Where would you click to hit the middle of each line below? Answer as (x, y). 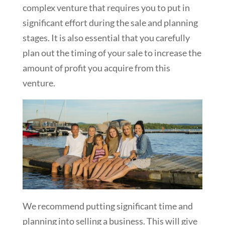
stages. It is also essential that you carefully (106, 38)
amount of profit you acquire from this (96, 68)
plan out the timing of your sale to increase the (112, 53)
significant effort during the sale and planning (110, 23)
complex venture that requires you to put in (106, 8)
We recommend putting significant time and (107, 206)
